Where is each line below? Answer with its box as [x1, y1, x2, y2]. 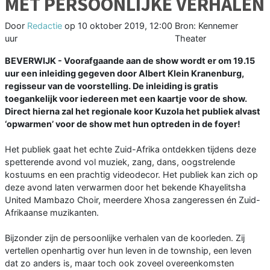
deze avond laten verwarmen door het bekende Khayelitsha [5, 182, 246, 193]
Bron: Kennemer [175, 20, 239, 31]
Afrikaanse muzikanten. [5, 207, 99, 218]
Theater [175, 33, 207, 44]
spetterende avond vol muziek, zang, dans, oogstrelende [5, 157, 235, 168]
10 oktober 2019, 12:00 [78, 20, 172, 31]
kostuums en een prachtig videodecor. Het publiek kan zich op [5, 169, 258, 180]
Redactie [27, 20, 62, 31]
